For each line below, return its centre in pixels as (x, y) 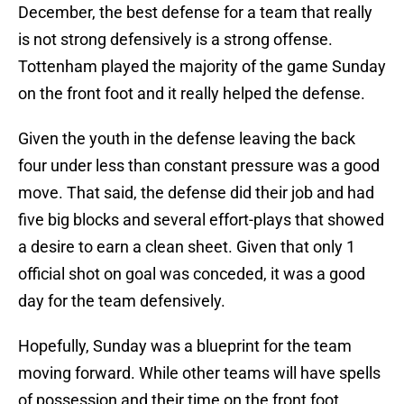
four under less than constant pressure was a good (199, 166)
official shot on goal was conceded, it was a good (192, 274)
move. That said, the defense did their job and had (196, 193)
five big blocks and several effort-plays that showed (201, 220)
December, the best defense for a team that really (195, 13)
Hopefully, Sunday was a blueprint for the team (185, 346)
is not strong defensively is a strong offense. (175, 40)
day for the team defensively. (122, 301)
